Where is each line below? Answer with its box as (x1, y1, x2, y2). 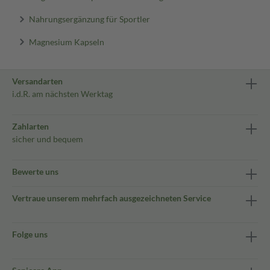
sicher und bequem (12, 134, 83, 144)
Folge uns (12, 229, 48, 239)
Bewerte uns (12, 166, 58, 177)
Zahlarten (12, 121, 49, 131)
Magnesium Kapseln (28, 36, 104, 46)
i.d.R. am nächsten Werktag (12, 89, 113, 99)
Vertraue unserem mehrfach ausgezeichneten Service (12, 193, 211, 203)
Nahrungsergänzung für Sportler (28, 13, 150, 24)
